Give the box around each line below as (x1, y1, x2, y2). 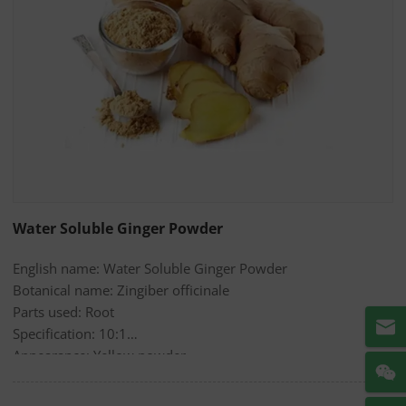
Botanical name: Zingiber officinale (13, 281, 229, 299)
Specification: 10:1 (13, 324, 127, 343)
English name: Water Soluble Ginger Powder (13, 259, 287, 277)
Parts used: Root (13, 303, 114, 321)
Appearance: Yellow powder (93, 346, 186, 364)
